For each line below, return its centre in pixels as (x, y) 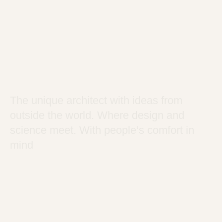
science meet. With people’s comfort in (102, 130)
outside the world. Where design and (97, 115)
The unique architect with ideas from (96, 101)
